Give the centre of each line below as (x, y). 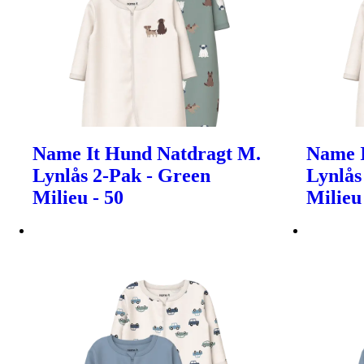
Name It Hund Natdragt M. (147, 153)
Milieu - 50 (78, 197)
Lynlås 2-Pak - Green (121, 175)
